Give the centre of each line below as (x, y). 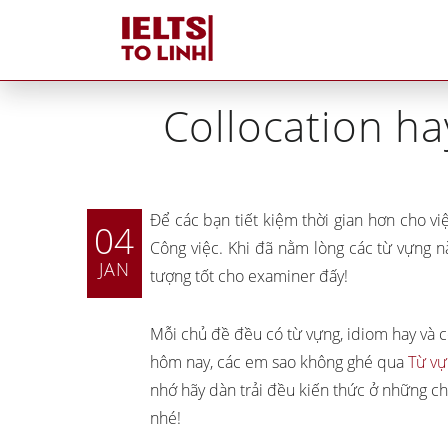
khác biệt (311, 430)
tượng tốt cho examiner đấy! (249, 276)
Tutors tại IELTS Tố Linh (92, 399)
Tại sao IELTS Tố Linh (351, 402)
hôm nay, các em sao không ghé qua (279, 362)
